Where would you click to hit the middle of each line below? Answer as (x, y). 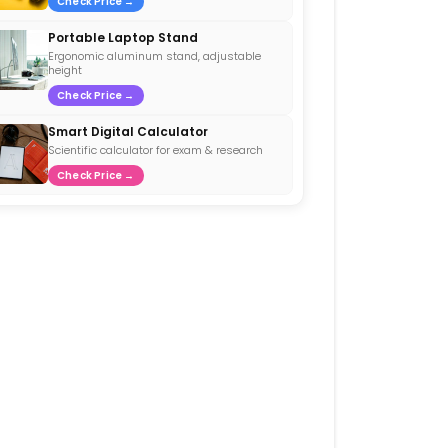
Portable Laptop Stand (123, 37)
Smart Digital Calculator (128, 131)
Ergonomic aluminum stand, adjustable (154, 55)
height (65, 69)
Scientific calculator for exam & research (155, 149)
